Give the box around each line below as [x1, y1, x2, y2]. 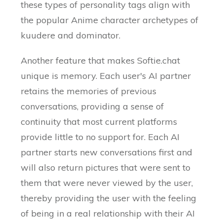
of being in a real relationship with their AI [21, 208, 195, 220]
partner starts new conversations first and [21, 147, 193, 158]
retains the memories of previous [21, 85, 157, 97]
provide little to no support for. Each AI [21, 131, 180, 143]
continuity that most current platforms [21, 116, 178, 128]
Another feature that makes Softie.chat [21, 55, 181, 67]
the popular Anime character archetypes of [21, 14, 199, 26]
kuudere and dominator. [21, 30, 121, 41]
